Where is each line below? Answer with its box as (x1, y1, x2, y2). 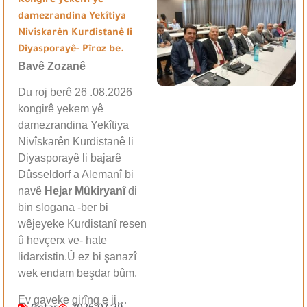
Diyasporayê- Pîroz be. (18, 44, 124, 56)
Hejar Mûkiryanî (45, 185, 125, 197)
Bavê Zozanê (18, 60, 86, 72)
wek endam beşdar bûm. (18, 267, 137, 280)
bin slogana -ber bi (18, 201, 108, 214)
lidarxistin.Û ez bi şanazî (18, 251, 136, 263)
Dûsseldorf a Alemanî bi (18, 169, 134, 181)
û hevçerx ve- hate (18, 234, 107, 247)
